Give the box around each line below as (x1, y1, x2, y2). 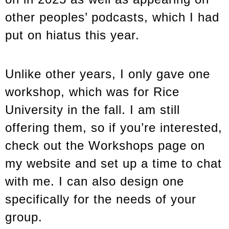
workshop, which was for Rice (5, 85, 179, 99)
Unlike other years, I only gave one (5, 67, 210, 81)
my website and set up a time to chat (5, 156, 222, 171)
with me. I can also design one (5, 174, 184, 189)
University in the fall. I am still (5, 103, 180, 117)
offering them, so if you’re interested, (5, 121, 222, 135)
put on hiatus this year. (5, 28, 140, 42)
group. (5, 210, 42, 224)
